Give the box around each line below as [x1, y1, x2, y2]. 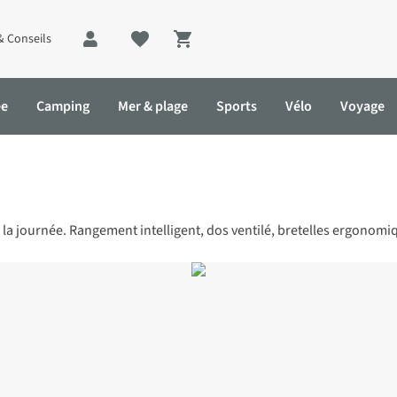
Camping [36, 97, 90, 116]
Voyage [340, 97, 385, 116]
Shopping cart [189, 39, 275, 59]
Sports [216, 97, 257, 116]
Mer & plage [118, 97, 188, 116]
